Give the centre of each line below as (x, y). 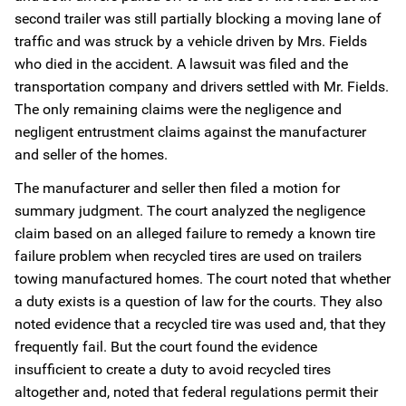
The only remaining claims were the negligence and (178, 109)
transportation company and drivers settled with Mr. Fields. (202, 87)
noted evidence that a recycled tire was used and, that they (200, 324)
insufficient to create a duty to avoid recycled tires (173, 369)
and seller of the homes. (91, 155)
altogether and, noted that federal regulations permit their (196, 392)
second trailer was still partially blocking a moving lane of (198, 19)
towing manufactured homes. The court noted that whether (203, 279)
